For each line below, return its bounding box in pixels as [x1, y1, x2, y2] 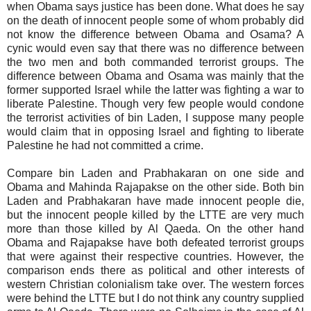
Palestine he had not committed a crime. [7, 139, 203, 151]
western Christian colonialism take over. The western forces [7, 278, 304, 290]
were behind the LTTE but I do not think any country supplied [7, 292, 304, 304]
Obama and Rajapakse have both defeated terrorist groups [7, 236, 304, 249]
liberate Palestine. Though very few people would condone [7, 97, 304, 110]
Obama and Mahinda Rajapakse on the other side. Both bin [7, 180, 304, 193]
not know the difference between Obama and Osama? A [7, 28, 304, 40]
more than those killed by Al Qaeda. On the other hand [7, 222, 304, 235]
